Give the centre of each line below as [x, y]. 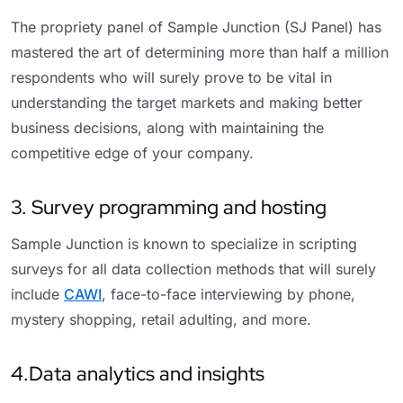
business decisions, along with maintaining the [167, 127]
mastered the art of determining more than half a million [200, 52]
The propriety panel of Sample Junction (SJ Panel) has [196, 27]
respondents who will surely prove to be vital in [171, 77]
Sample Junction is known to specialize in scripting [184, 243]
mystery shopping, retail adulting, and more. [161, 319]
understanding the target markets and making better [187, 102]
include [37, 294]
